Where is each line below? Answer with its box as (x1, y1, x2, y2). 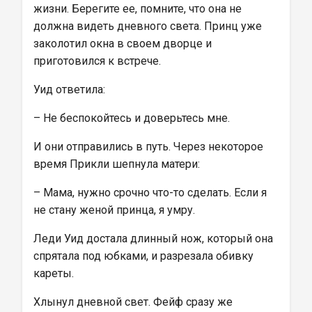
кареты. (33, 267, 74, 280)
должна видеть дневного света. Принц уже (33, 19, 265, 33)
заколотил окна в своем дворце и (33, 37, 214, 50)
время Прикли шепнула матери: (33, 157, 200, 171)
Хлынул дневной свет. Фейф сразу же (33, 295, 235, 309)
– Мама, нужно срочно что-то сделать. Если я (33, 186, 270, 199)
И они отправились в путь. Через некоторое (33, 140, 266, 153)
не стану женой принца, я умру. (33, 203, 195, 217)
